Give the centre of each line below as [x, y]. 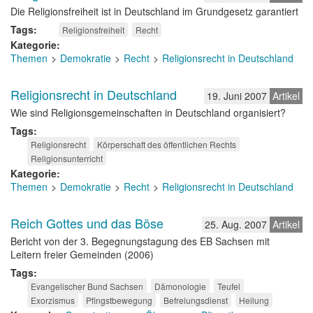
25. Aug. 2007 [236, 224]
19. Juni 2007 [237, 96]
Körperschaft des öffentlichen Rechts [167, 144]
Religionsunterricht [67, 158]
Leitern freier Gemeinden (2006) [82, 254]
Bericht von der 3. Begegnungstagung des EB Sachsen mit [140, 241]
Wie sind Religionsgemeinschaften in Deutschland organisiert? [148, 112]
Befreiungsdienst [196, 300]
